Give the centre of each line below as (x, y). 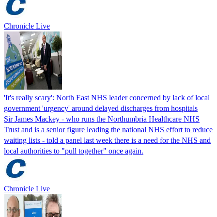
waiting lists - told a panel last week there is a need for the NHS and (107, 140)
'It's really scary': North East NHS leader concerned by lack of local (107, 97)
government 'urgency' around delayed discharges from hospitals (101, 108)
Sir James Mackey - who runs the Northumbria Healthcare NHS (102, 119)
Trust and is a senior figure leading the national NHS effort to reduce (108, 129)
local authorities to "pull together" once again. (74, 151)
